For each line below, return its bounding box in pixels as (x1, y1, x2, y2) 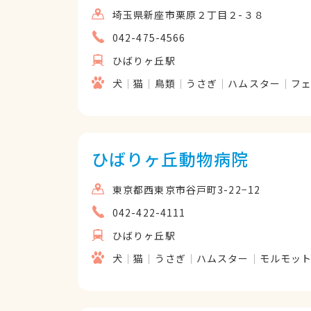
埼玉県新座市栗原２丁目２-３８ (112, 8, 264, 22)
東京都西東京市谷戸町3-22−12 (112, 183, 261, 196)
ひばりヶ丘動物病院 (92, 146, 249, 171)
